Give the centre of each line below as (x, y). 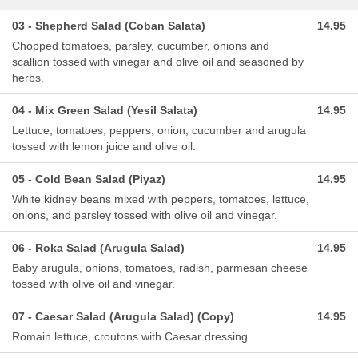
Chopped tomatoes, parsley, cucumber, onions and (141, 45)
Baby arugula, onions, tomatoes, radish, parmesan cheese (160, 267)
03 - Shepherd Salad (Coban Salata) (109, 25)
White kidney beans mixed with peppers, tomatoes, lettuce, (161, 199)
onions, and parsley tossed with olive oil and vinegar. (145, 215)
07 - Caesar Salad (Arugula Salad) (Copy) (123, 316)
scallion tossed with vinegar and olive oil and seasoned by (158, 61)
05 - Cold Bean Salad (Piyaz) (89, 179)
